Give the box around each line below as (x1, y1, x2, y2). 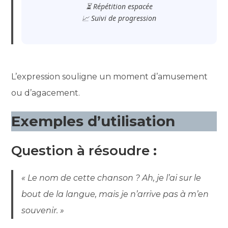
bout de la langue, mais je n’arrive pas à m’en (21, 189, 209, 199)
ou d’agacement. (11, 88, 80, 98)
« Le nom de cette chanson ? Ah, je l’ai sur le (21, 173, 202, 183)
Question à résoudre (11, 142, 150, 159)
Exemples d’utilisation (11, 112, 176, 130)
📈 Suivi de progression (82, 13, 156, 23)
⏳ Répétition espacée (85, 1, 153, 11)
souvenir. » (21, 205, 65, 215)
